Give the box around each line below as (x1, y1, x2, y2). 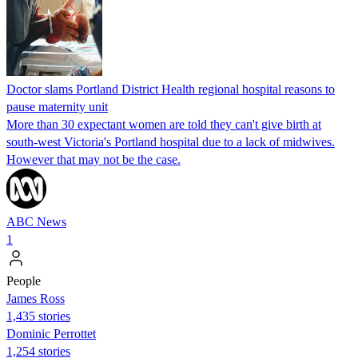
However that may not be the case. (6, 152, 181, 166)
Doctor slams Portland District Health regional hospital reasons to (6, 82, 335, 96)
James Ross (6, 291, 65, 305)
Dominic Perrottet (6, 326, 96, 340)
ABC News (6, 214, 66, 229)
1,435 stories (6, 308, 70, 323)
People (6, 273, 41, 288)
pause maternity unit (6, 99, 108, 113)
